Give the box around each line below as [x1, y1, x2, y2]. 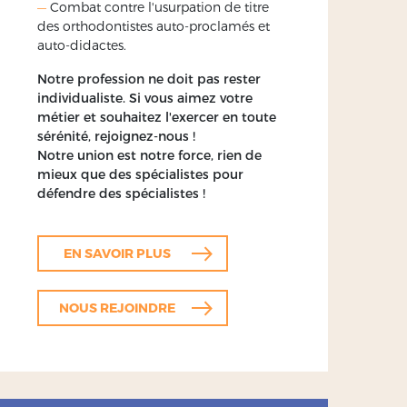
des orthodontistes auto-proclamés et [37, 17, 270, 34]
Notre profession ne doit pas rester [37, 70, 261, 86]
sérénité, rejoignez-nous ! [37, 127, 195, 144]
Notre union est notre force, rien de [37, 146, 262, 163]
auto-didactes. [37, 36, 126, 53]
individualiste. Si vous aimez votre [37, 89, 253, 105]
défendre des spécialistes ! [37, 184, 205, 201]
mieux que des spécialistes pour [37, 165, 243, 182]
